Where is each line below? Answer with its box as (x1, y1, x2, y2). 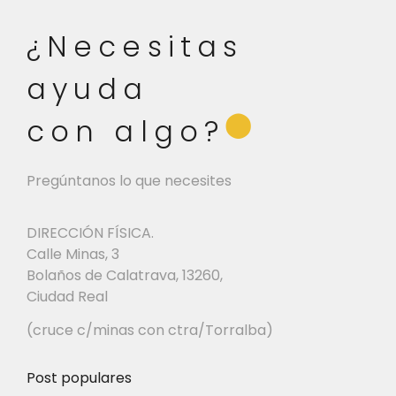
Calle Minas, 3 (27, 243, 119, 264)
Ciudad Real (27, 286, 108, 307)
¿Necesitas (27, 27, 244, 67)
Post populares (27, 368, 132, 389)
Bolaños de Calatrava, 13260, (27, 264, 223, 286)
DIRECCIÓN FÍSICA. (27, 222, 154, 243)
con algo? (27, 111, 225, 152)
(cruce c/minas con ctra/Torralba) (27, 319, 273, 340)
